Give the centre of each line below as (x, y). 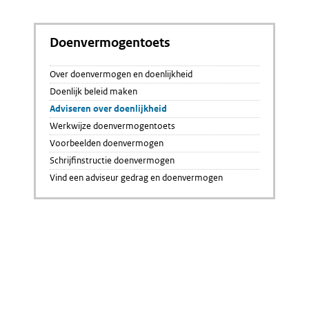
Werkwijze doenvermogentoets (112, 126)
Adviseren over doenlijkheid (108, 109)
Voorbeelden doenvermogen (107, 143)
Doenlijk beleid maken (93, 91)
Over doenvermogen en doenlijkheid (121, 74)
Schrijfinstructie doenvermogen (112, 160)
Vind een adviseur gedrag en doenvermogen (136, 178)
